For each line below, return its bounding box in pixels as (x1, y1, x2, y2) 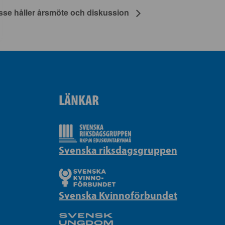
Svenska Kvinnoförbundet (59, 188, 177, 201)
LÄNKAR (59, 91, 99, 109)
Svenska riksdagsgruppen (59, 143, 177, 156)
